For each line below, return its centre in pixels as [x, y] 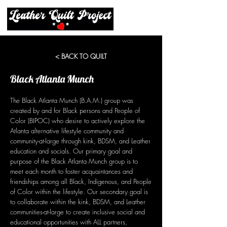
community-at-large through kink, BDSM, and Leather [80, 141]
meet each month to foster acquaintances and [71, 171]
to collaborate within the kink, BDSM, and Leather [78, 202]
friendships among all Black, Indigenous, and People [81, 181]
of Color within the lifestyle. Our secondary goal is [79, 192]
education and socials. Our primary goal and [71, 151]
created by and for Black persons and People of [75, 110]
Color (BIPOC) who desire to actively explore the [78, 121]
